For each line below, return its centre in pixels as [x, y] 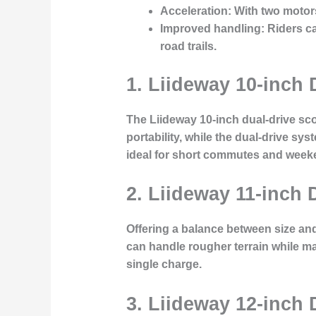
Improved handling [210, 28]
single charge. [164, 265]
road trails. [188, 46]
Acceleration [194, 11]
